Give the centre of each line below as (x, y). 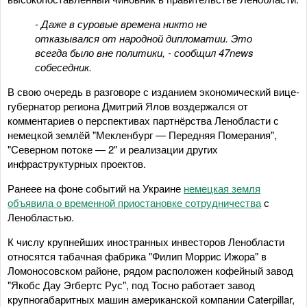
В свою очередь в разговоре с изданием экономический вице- (153, 91)
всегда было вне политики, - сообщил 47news (144, 52)
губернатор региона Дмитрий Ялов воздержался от (128, 106)
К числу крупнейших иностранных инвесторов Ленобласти (146, 241)
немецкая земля (222, 188)
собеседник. (63, 66)
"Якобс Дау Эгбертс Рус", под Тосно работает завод (131, 284)
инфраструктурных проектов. (77, 163)
